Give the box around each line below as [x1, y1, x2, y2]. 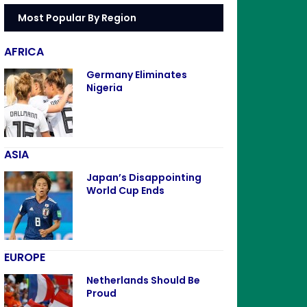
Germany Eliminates [86, 68, 187, 82]
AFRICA [4, 44, 44, 60]
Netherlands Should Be [86, 273, 200, 287]
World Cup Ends [86, 184, 164, 197]
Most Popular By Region [18, 11, 136, 25]
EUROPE [4, 249, 45, 265]
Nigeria [86, 81, 123, 95]
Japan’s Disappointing [86, 171, 201, 184]
